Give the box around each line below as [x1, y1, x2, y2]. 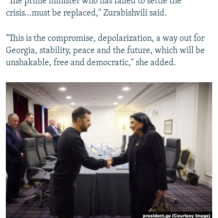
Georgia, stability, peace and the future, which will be [6, 46, 205, 56]
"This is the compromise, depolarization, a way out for [6, 34, 204, 44]
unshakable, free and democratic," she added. [6, 58, 176, 68]
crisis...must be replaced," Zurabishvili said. [6, 9, 167, 18]
